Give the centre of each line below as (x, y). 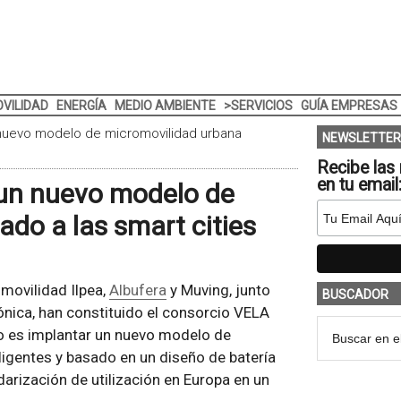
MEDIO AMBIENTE (165, 106)
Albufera (137, 290)
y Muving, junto (218, 290)
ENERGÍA (81, 106)
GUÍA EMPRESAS (349, 106)
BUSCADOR (355, 294)
